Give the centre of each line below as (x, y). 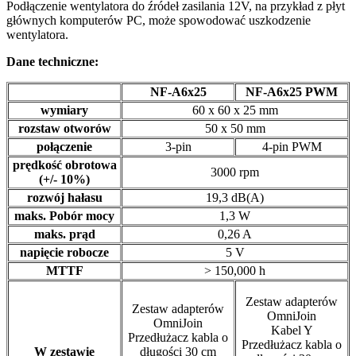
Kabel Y (292, 331)
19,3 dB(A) (235, 198)
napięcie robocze (64, 253)
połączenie (64, 147)
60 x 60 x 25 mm (235, 110)
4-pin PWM (292, 147)
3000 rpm (235, 172)
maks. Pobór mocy (64, 216)
